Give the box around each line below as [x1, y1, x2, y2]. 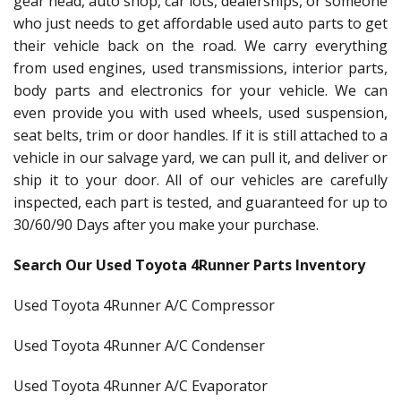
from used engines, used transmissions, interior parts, [13, 58, 388, 78]
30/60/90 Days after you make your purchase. [13, 215, 319, 235]
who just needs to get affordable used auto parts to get [13, 13, 388, 33]
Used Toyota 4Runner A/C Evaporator [13, 376, 268, 396]
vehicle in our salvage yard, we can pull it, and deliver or [13, 148, 388, 167]
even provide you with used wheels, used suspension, [13, 103, 388, 123]
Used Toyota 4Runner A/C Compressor [13, 295, 275, 315]
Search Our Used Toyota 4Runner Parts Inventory [13, 255, 365, 275]
